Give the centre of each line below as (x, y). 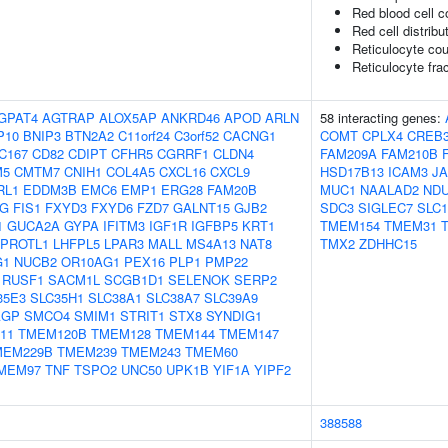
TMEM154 (350, 225)
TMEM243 (151, 351)
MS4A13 (211, 243)
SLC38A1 (115, 297)
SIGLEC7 (385, 207)
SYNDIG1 (234, 315)
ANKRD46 (190, 117)
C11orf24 (144, 135)
